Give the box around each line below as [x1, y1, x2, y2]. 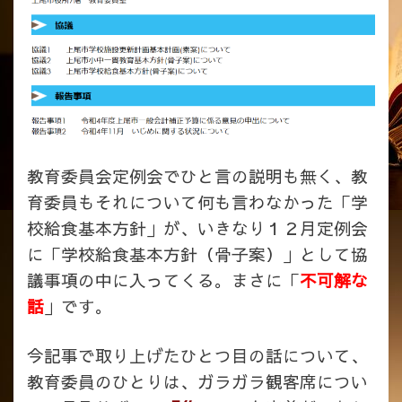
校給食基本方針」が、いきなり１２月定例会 [27, 215, 368, 240]
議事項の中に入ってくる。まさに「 [27, 267, 300, 292]
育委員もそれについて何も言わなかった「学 [27, 189, 368, 214]
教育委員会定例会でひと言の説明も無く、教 [27, 163, 368, 188]
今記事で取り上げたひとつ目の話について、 [27, 343, 368, 367]
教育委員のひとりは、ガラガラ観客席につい [27, 369, 368, 393]
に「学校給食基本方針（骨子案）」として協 [27, 241, 368, 266]
